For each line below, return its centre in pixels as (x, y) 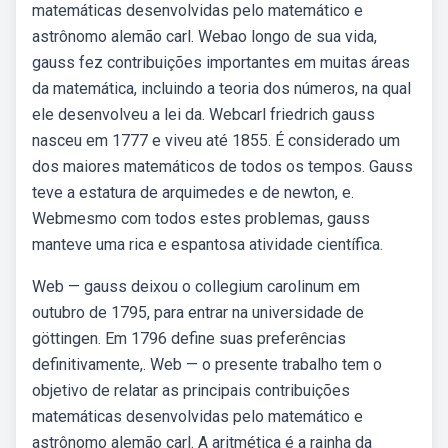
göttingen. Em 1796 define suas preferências (189, 338)
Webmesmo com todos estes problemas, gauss (201, 218)
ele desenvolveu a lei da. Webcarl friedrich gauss (203, 114)
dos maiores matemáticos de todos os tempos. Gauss (222, 166)
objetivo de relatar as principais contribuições (191, 390)
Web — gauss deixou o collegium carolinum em (196, 286)
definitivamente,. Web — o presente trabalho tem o (207, 364)
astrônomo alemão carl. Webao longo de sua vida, (204, 36)
